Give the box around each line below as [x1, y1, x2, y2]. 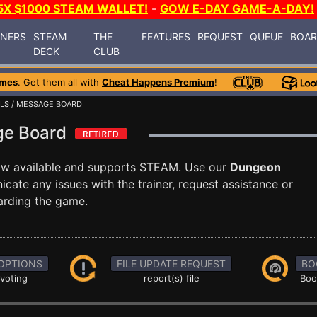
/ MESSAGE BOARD [9, 99, 82, 109]
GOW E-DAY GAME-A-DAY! [160, 1, 314, 16]
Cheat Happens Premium [102, 76, 214, 88]
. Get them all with [18, 76, 102, 88]
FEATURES [142, 30, 191, 42]
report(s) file [143, 272, 200, 284]
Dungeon [230, 160, 281, 174]
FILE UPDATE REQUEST [117, 258, 226, 270]
